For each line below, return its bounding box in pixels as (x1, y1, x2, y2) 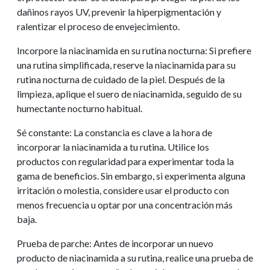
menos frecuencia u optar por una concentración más (17, 198, 233, 210)
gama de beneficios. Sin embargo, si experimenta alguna (17, 169, 245, 181)
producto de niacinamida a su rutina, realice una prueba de (17, 251, 253, 263)
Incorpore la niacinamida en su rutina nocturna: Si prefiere (17, 44, 251, 56)
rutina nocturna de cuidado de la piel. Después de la (17, 73, 225, 85)
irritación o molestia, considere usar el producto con (17, 184, 229, 196)
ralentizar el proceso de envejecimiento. (17, 20, 180, 32)
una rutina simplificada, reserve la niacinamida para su (17, 58, 236, 71)
